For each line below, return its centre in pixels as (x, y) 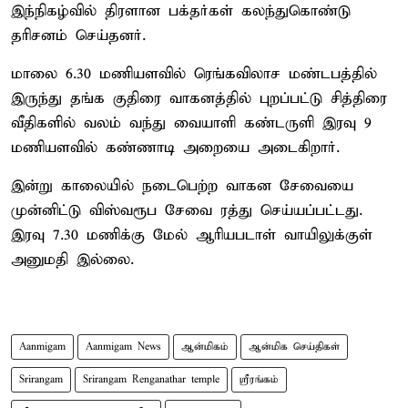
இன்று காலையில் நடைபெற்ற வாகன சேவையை (182, 186)
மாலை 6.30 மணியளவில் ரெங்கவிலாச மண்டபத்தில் (194, 74)
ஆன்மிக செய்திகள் (294, 347)
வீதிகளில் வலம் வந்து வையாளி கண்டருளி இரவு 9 (191, 123)
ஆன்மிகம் (205, 347)
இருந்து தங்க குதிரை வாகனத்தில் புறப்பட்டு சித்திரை (199, 98)
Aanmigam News (123, 347)
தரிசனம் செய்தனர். (78, 36)
